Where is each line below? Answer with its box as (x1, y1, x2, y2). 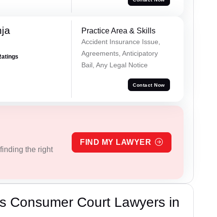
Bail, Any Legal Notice (81, 61, 148, 69)
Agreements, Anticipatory (81, 49, 158, 58)
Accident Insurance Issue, (81, 38, 160, 46)
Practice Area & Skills (81, 27, 155, 35)
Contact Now (133, 82, 165, 88)
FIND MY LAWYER (80, 138, 152, 147)
